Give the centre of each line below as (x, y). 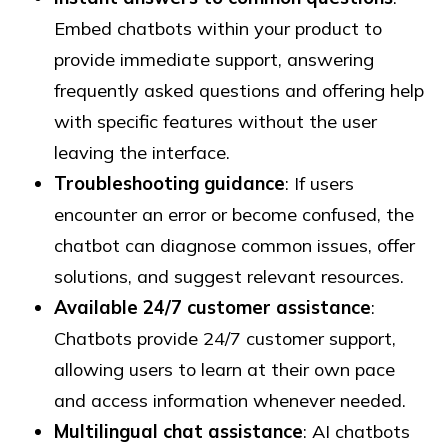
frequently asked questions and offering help (239, 91)
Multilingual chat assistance (179, 432)
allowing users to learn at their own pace (225, 370)
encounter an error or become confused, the (234, 215)
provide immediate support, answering (214, 60)
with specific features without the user (216, 122)
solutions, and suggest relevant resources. (229, 277)
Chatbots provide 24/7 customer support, (225, 339)
